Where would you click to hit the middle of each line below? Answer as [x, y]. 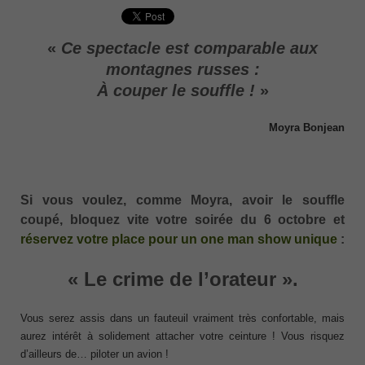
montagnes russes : [182, 69]
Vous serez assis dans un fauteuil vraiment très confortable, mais [182, 318]
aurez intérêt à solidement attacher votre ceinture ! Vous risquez [182, 336]
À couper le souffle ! [176, 90]
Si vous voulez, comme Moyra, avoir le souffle [182, 200]
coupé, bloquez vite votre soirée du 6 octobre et [182, 219]
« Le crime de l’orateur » [180, 279]
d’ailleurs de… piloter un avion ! [95, 354]
